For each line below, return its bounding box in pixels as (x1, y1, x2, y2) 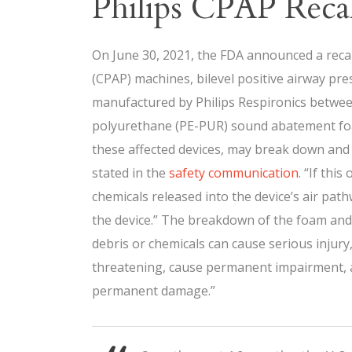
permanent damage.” (92, 282, 215, 300)
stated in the (92, 164, 169, 182)
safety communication (169, 164, 299, 182)
